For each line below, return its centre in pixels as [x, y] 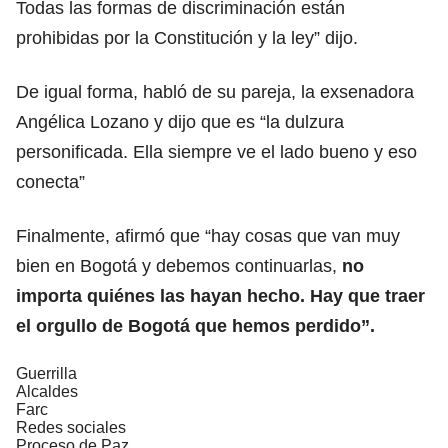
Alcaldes [47, 391]
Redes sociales [71, 427]
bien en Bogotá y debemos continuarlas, [179, 265]
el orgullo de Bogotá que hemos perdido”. [195, 325]
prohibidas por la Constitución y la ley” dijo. [187, 37]
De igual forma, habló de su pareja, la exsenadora [215, 91]
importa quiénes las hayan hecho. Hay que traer [220, 295]
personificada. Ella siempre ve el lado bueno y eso [216, 151]
